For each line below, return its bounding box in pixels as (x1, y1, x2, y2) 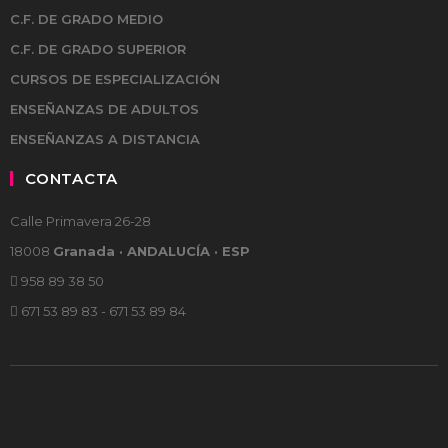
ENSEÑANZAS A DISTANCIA (10, 131, 200, 147)
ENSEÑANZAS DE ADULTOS (10, 101, 199, 117)
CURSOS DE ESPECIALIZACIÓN (10, 71, 220, 87)
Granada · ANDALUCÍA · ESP (53, 243, 250, 259)
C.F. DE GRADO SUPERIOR (10, 41, 186, 57)
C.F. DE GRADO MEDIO (10, 11, 163, 27)
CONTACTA (25, 169, 118, 188)
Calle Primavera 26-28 (10, 213, 151, 229)
